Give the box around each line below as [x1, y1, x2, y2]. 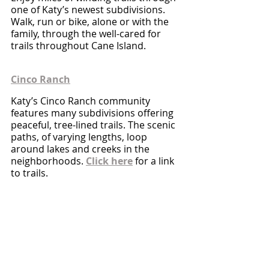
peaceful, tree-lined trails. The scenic [11, 118, 178, 131]
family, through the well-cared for [11, 27, 163, 40]
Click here [86, 154, 133, 168]
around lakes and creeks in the [11, 142, 152, 156]
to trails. [11, 166, 48, 180]
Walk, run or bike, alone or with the [11, 15, 171, 28]
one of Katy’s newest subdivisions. [11, 3, 170, 16]
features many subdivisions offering [11, 106, 176, 119]
